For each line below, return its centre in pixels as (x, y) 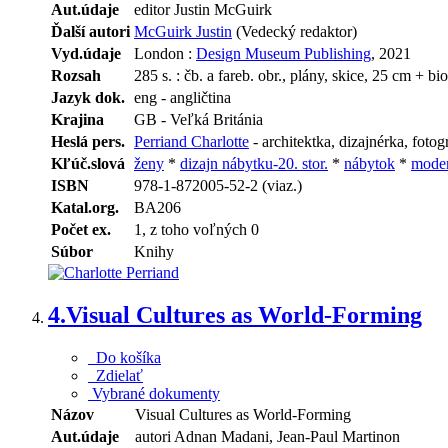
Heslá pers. (88, 142)
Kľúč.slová (88, 164)
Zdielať (115, 376)
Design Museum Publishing (283, 54)
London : (165, 54)
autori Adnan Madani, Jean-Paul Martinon (267, 437)
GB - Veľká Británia (198, 120)
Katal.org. (85, 208)
